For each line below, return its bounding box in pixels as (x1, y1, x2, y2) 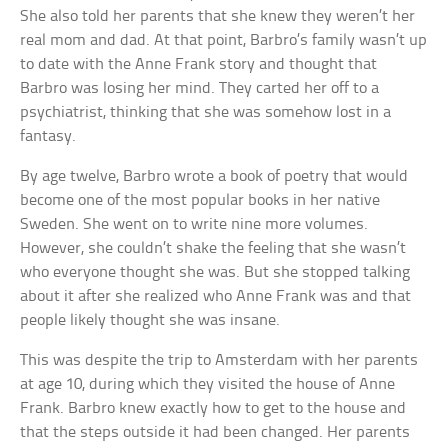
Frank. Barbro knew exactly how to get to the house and (20, 399, 407, 417)
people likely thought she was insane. (20, 311, 281, 329)
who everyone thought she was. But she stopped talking (20, 263, 411, 281)
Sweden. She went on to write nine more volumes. (20, 215, 369, 233)
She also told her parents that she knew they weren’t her (20, 7, 416, 25)
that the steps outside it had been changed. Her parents (20, 423, 411, 441)
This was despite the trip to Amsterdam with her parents (20, 351, 419, 369)
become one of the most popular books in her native (20, 191, 381, 209)
